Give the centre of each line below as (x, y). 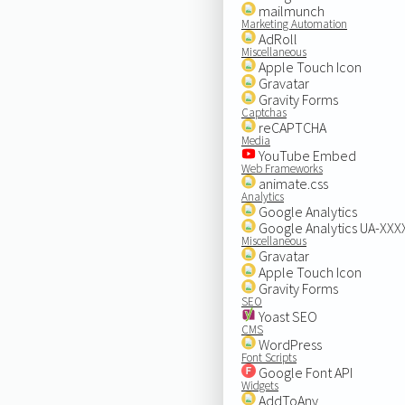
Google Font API (304, 372)
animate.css (292, 183)
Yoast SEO (286, 316)
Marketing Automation (294, 24)
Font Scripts (268, 357)
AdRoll (276, 38)
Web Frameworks (282, 168)
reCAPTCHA (291, 127)
